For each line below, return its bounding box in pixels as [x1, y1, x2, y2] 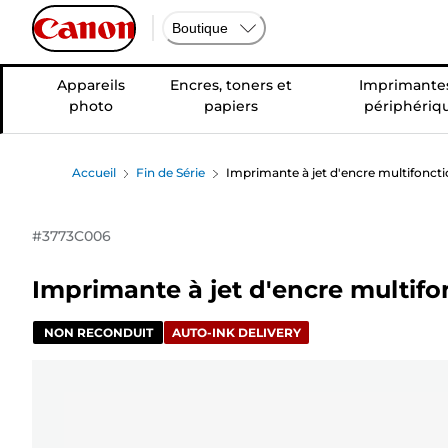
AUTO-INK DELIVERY [172, 324, 301, 340]
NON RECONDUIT [43, 324, 153, 340]
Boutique [172, 19, 228, 36]
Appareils [57, 76, 126, 94]
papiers [204, 97, 259, 115]
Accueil [72, 165, 116, 180]
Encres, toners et [170, 76, 293, 94]
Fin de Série [136, 165, 206, 180]
